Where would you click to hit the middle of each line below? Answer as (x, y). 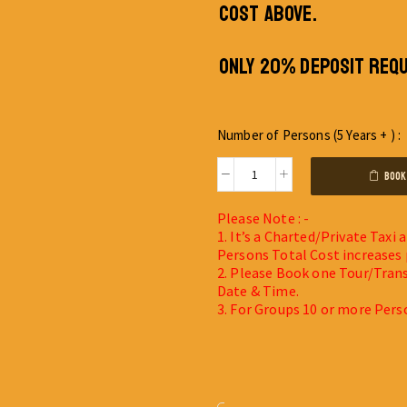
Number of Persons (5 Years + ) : (309, 134)
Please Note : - (263, 218)
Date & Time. (258, 291)
